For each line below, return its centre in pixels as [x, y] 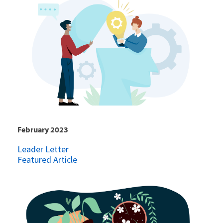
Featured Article [47, 160]
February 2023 [43, 129]
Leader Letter [43, 149]
